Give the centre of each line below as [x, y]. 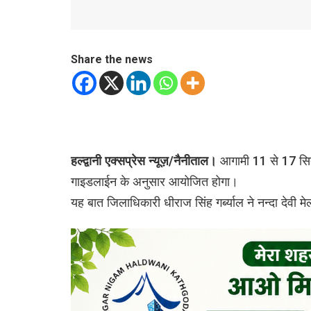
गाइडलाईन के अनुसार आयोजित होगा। [154, 181]
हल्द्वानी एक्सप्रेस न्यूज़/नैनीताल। [144, 160]
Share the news [112, 59]
